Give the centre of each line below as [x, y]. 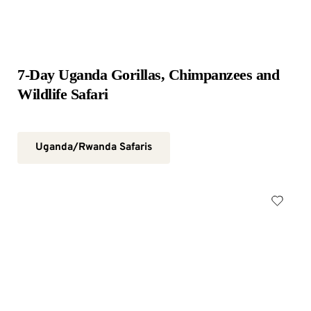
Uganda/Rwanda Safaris [94, 148]
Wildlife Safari [63, 94]
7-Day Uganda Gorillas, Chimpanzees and [148, 75]
